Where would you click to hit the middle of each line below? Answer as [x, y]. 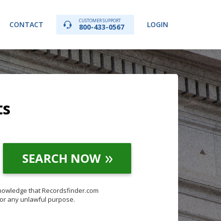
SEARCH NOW [61, 158]
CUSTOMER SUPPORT [100, 20]
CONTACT [26, 24]
